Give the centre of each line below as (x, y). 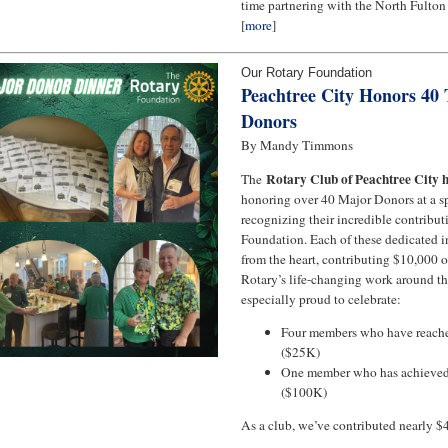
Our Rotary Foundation (306, 73)
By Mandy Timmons (297, 145)
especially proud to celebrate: (321, 298)
